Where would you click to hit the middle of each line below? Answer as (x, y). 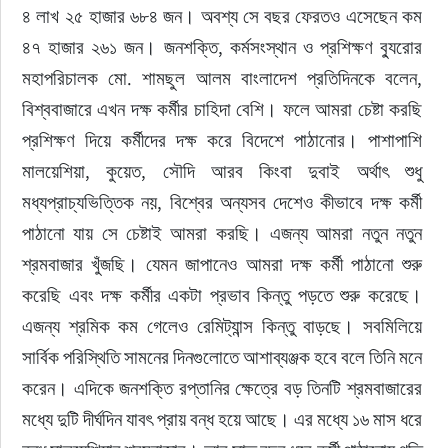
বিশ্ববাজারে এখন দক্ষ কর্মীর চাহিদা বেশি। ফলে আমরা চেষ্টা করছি (224, 109)
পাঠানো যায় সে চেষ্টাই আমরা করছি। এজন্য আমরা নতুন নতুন (224, 233)
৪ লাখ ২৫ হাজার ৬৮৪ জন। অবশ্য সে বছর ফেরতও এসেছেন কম (224, 16)
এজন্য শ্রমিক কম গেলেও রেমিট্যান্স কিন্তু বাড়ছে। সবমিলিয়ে (224, 326)
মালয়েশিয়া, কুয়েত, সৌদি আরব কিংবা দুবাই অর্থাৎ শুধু (224, 171)
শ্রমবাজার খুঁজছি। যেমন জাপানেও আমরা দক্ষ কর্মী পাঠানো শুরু (224, 264)
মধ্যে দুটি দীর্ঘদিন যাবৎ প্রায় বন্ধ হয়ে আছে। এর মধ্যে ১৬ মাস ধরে (224, 419)
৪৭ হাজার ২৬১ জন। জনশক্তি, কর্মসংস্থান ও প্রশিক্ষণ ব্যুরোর (224, 47)
